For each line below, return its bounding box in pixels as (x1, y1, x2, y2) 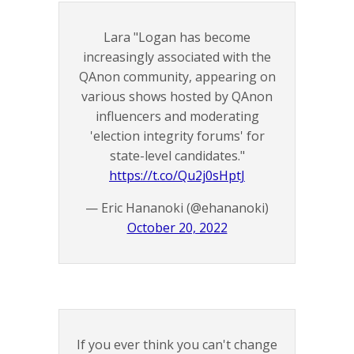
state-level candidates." (109, 146, 245, 164)
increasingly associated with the (83, 47, 271, 66)
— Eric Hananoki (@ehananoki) (85, 198, 269, 217)
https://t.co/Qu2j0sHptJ (109, 166, 245, 184)
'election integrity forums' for (89, 126, 265, 145)
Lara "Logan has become (104, 28, 250, 46)
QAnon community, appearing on (78, 67, 276, 85)
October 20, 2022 (126, 218, 228, 236)
